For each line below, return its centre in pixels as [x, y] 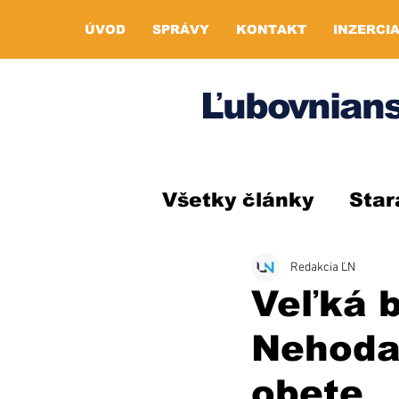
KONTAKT [271, 29]
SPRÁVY [181, 29]
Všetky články [238, 199]
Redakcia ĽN [323, 267]
